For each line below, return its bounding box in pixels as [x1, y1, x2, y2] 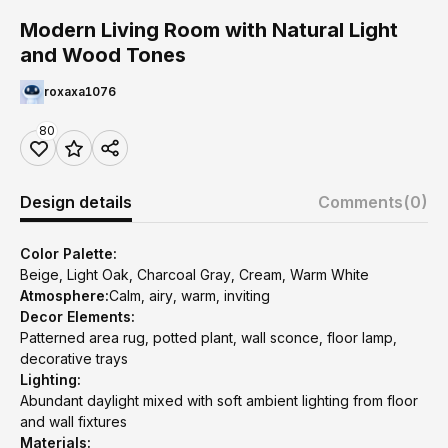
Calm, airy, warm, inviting [109, 287, 270, 304]
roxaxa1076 [44, 84, 116, 99]
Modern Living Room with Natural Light [20, 18, 398, 42]
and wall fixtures [20, 413, 127, 430]
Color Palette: [20, 245, 117, 262]
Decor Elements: [20, 308, 135, 325]
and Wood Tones [20, 43, 186, 67]
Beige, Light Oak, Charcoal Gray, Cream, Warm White [20, 266, 369, 283]
